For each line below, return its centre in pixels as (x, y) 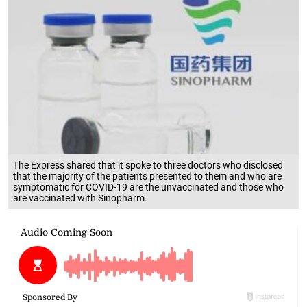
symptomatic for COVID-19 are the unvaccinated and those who (149, 187)
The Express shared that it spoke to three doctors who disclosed (148, 165)
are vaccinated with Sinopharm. (81, 198)
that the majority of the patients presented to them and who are (148, 176)
